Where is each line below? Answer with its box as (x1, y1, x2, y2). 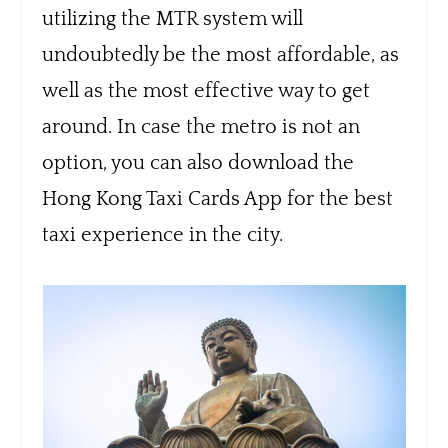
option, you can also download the (42, 151, 355, 174)
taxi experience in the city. (42, 223, 284, 246)
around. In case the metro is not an (42, 115, 361, 138)
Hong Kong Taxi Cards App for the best (42, 187, 394, 210)
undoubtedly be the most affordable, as (42, 43, 400, 66)
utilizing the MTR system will (42, 7, 304, 30)
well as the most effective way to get (42, 79, 371, 102)
